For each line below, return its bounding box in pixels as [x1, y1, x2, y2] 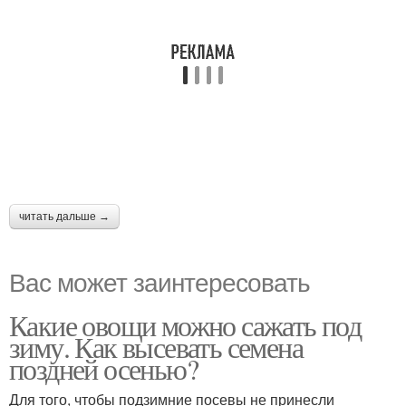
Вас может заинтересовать [9, 263, 310, 300]
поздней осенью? [9, 349, 198, 389]
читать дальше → [19, 210, 110, 224]
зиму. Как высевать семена [9, 327, 303, 367]
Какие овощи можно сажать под [9, 305, 362, 345]
